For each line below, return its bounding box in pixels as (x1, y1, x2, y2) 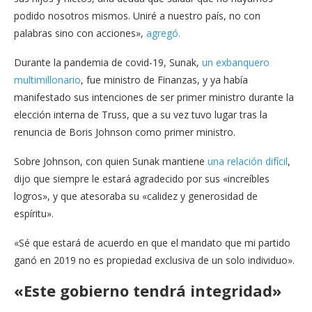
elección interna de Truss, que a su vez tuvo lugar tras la (14, 108, 267, 121)
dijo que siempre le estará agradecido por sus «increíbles (14, 172, 270, 185)
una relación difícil (205, 155, 288, 168)
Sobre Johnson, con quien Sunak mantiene (14, 155, 205, 168)
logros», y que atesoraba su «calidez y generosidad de (14, 189, 258, 203)
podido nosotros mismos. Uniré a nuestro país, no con (14, 9, 260, 22)
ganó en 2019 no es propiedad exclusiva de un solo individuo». (14, 253, 295, 267)
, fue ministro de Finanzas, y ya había (81, 73, 248, 86)
